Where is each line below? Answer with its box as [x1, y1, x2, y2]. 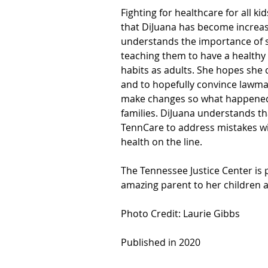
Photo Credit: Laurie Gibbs [121, 207, 240, 220]
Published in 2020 [121, 236, 201, 249]
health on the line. [121, 135, 203, 148]
